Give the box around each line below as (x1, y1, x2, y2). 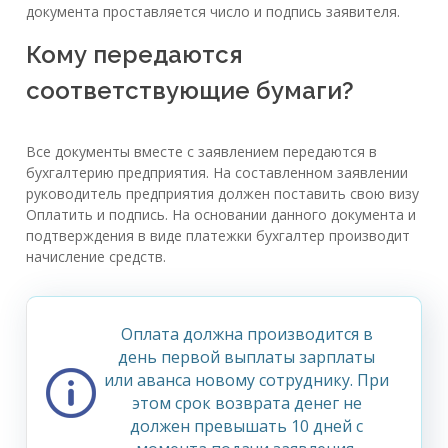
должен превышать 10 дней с (130, 414, 363, 437)
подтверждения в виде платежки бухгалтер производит (26, 225, 410, 245)
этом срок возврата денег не (131, 391, 362, 414)
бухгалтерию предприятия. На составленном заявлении (26, 162, 408, 182)
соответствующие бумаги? (26, 75, 354, 105)
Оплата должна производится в (120, 322, 373, 345)
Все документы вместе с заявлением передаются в (26, 141, 377, 161)
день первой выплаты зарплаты (118, 345, 375, 368)
